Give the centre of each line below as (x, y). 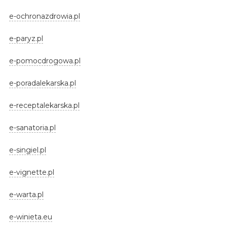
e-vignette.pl (31, 172)
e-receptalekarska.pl (44, 105)
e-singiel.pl (27, 150)
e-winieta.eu (30, 217)
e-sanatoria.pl (32, 127)
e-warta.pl (26, 194)
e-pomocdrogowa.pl (45, 61)
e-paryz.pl (26, 38)
